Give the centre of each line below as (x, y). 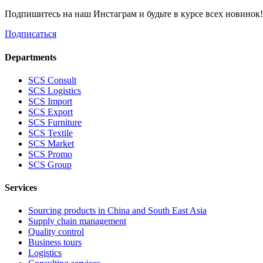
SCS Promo (50, 154)
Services (21, 188)
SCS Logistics (55, 90)
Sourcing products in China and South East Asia (117, 211)
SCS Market (51, 143)
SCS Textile (50, 133)
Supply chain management (77, 221)
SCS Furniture (55, 122)
